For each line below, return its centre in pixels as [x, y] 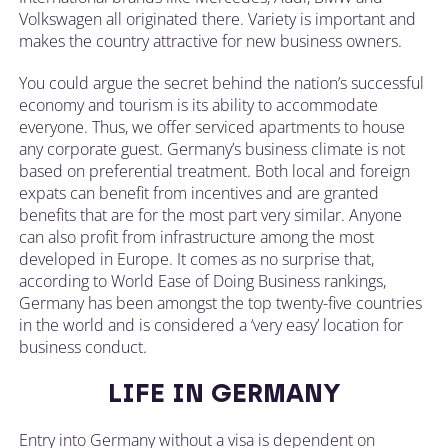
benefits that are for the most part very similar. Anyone [210, 214]
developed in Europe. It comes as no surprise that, [196, 258]
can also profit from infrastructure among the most [196, 236]
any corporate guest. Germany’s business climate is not [212, 148]
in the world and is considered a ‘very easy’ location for [211, 324]
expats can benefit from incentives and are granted [199, 192]
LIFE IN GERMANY [224, 392]
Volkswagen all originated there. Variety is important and [217, 18]
